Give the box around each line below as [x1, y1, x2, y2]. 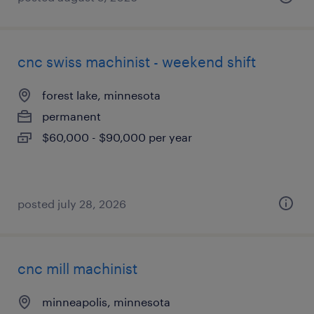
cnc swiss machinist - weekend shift [18, 53, 256, 70]
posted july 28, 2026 [18, 197, 126, 210]
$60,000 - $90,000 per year [42, 130, 192, 144]
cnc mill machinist [18, 260, 137, 277]
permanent [42, 109, 101, 123]
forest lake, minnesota [42, 88, 161, 102]
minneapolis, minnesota [42, 295, 170, 308]
